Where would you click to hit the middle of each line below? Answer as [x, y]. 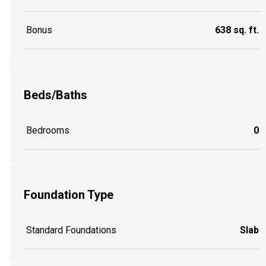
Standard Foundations [71, 230]
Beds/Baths [56, 95]
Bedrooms [48, 130]
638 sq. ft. [237, 30]
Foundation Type [69, 195]
